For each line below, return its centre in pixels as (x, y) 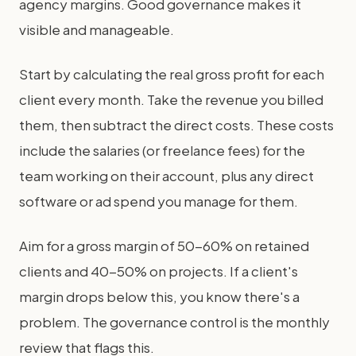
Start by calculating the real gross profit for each (172, 74)
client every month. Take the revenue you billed (171, 99)
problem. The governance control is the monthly (174, 322)
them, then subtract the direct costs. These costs (176, 125)
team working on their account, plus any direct (166, 176)
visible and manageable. (97, 29)
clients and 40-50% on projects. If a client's (159, 271)
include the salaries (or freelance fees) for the (162, 150)
